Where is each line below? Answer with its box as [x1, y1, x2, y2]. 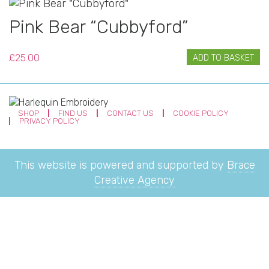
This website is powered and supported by [14, 159, 227, 172]
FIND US [58, 109, 88, 118]
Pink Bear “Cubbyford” [9, 16, 188, 38]
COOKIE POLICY [173, 109, 229, 118]
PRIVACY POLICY [19, 116, 80, 125]
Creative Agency [94, 174, 175, 187]
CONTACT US [107, 109, 154, 118]
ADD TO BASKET [193, 53, 254, 63]
